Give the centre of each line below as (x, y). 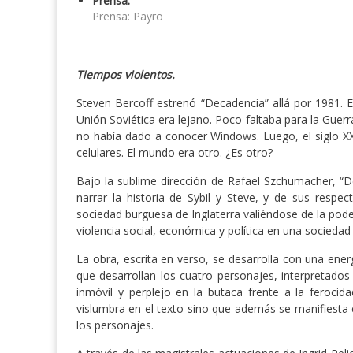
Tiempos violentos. (126, 75)
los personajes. (115, 325)
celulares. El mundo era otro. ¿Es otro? (175, 153)
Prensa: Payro (128, 17)
